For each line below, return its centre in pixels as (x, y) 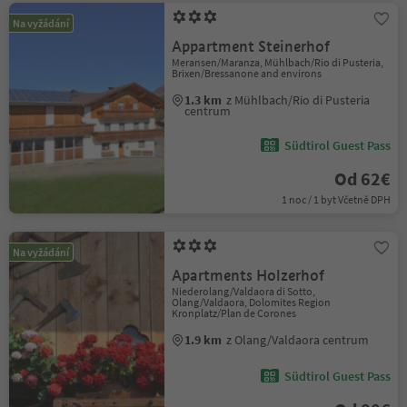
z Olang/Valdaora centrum (298, 340)
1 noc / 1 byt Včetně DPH (336, 199)
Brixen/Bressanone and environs (247, 73)
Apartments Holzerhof (248, 276)
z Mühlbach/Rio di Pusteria (298, 100)
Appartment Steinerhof (251, 47)
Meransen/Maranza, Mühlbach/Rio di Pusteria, (278, 62)
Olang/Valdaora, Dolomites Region (252, 302)
